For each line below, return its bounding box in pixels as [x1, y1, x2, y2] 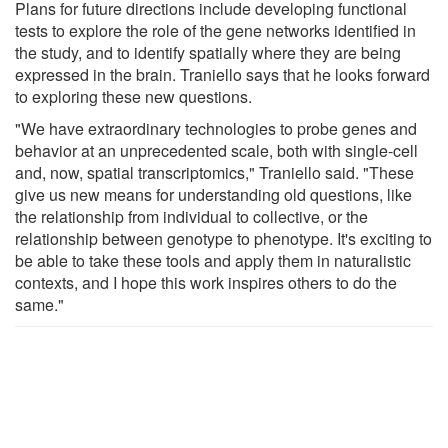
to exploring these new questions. [15, 84, 252, 108]
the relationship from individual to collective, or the [15, 204, 368, 228]
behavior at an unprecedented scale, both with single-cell [15, 138, 418, 162]
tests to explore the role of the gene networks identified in [15, 18, 416, 42]
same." [15, 292, 64, 316]
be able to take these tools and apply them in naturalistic [15, 248, 411, 272]
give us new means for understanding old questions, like [15, 182, 412, 206]
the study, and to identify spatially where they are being [15, 40, 401, 64]
